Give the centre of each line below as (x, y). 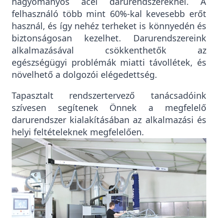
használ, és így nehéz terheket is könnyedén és (109, 26)
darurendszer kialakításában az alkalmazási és (109, 120)
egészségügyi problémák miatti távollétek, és (109, 63)
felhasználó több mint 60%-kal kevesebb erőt (109, 14)
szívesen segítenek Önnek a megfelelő (109, 108)
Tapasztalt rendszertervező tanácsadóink (109, 96)
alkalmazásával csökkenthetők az (109, 50)
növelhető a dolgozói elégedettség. (85, 75)
